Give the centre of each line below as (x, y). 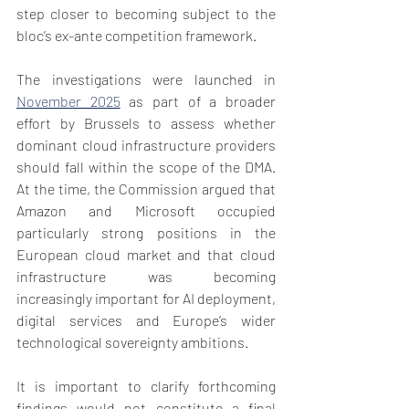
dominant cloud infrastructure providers (146, 145)
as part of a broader (198, 101)
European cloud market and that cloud (146, 255)
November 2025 (68, 101)
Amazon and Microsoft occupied (146, 211)
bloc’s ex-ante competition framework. (136, 36)
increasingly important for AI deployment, (146, 299)
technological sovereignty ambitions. (132, 342)
